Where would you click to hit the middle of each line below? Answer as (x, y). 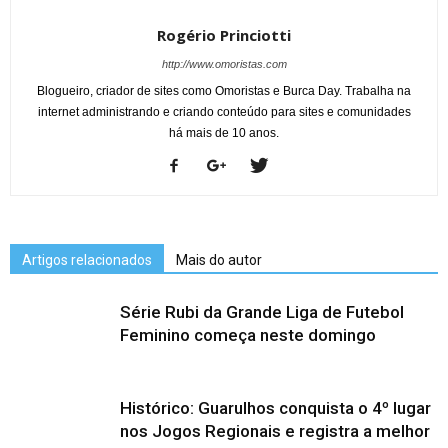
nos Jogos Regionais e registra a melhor (275, 431)
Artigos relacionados (87, 260)
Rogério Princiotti (224, 35)
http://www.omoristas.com (224, 64)
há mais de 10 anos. (224, 133)
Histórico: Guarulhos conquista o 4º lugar (275, 408)
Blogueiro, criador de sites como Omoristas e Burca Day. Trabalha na (224, 91)
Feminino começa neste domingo (248, 335)
